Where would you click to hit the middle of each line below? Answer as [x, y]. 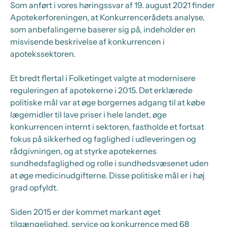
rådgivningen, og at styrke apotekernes [83, 151]
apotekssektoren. [43, 54]
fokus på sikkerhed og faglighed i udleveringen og [103, 139]
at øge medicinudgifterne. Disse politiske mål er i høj [107, 175]
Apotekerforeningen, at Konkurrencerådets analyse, [107, 17]
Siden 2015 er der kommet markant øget [85, 212]
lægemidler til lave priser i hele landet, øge [88, 115]
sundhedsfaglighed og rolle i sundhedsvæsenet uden [109, 163]
